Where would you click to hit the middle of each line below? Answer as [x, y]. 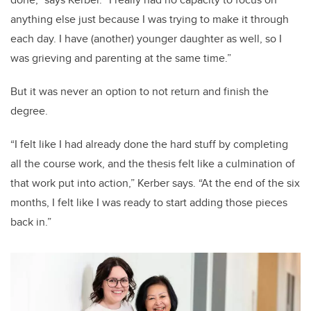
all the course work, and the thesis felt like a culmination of [153, 164]
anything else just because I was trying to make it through [150, 19]
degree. [29, 111]
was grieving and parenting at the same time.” [121, 58]
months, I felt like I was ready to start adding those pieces [149, 203]
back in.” [31, 222]
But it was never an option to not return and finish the [140, 92]
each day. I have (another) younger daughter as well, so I [146, 39]
